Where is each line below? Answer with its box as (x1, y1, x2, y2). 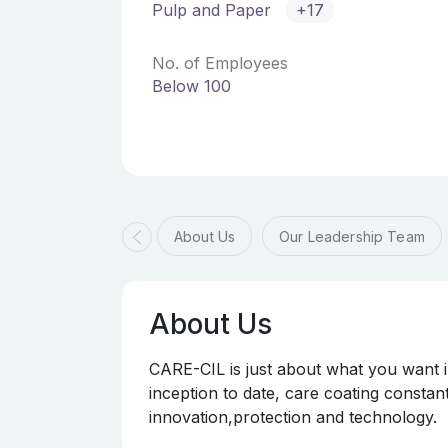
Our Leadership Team (279, 228, 425, 245)
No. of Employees (152, 53, 288, 73)
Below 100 (152, 76, 231, 96)
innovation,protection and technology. (149, 407, 437, 427)
